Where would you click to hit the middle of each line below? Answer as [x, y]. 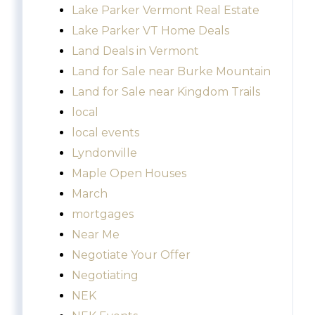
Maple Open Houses [129, 174]
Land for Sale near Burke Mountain [171, 72]
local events [105, 133]
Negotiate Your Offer [131, 255]
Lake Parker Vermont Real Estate [166, 11]
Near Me [96, 235]
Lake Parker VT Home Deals [150, 31]
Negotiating [105, 276]
